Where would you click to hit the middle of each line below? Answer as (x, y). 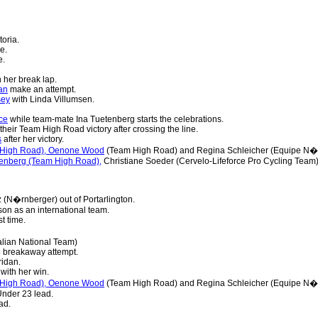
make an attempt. (42, 90)
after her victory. (33, 139)
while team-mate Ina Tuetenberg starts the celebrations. (116, 120)
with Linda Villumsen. (52, 100)
